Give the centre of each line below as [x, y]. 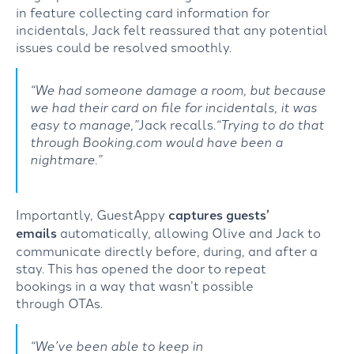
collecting [112, 11]
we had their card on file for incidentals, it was [173, 106]
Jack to [298, 232]
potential [299, 29]
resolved [142, 46]
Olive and [244, 232]
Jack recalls [176, 124]
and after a [283, 250]
